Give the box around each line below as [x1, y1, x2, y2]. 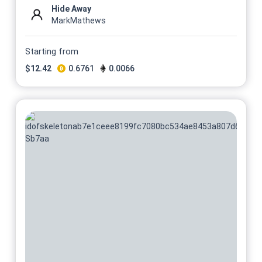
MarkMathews [51, 15, 106, 25]
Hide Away [51, 4, 91, 13]
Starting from [25, 46, 78, 57]
